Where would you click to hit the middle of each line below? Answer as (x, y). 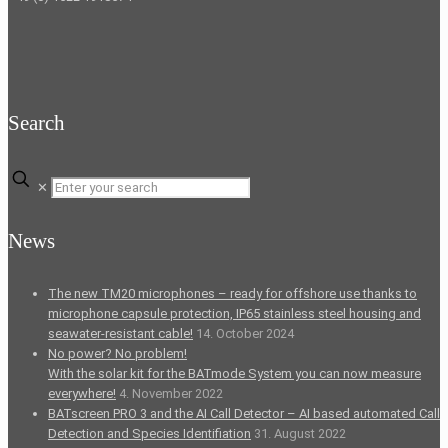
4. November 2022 (171, 393)
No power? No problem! (117, 353)
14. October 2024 (245, 333)
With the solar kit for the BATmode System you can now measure (234, 373)
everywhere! (82, 393)
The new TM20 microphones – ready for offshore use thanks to (232, 293)
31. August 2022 (300, 433)
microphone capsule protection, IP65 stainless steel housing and (234, 313)
